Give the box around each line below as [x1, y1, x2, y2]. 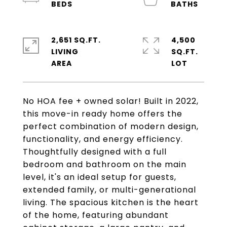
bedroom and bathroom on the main [23, 159, 186, 170]
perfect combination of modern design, [23, 121, 199, 132]
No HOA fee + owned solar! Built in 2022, [23, 95, 199, 107]
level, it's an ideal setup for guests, [23, 171, 176, 183]
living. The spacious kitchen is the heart [23, 197, 199, 208]
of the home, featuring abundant [23, 209, 169, 221]
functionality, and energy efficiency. [23, 133, 183, 145]
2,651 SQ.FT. [51, 35, 101, 45]
